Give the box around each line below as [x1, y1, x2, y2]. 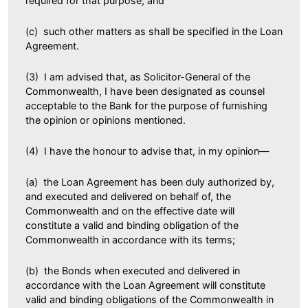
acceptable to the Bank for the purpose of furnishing [25, 99, 267, 111]
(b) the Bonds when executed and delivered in [25, 264, 240, 276]
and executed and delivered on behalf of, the [25, 190, 231, 202]
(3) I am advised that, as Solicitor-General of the [25, 70, 250, 82]
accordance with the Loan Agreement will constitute [25, 278, 265, 291]
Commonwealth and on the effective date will [25, 204, 234, 217]
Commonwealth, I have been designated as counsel [25, 85, 265, 97]
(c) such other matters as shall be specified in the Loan [25, 25, 283, 37]
